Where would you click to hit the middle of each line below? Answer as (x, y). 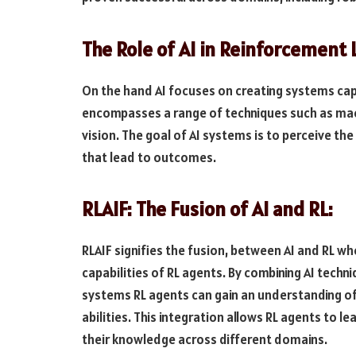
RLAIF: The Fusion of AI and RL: (207, 209)
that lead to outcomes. (149, 157)
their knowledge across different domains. (205, 339)
